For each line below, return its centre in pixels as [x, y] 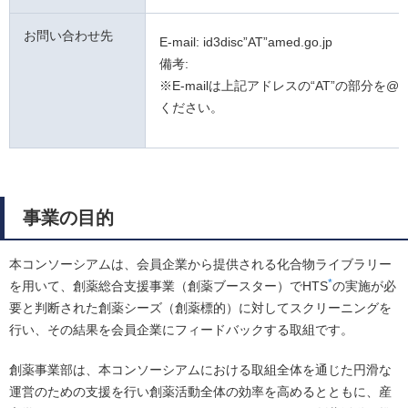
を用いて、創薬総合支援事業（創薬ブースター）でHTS [168, 286]
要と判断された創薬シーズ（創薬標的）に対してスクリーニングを [200, 308]
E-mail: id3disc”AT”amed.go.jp [246, 42]
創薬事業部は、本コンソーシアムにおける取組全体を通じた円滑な [200, 370]
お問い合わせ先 [68, 36]
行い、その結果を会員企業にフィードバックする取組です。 [181, 330]
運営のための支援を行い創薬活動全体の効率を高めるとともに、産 [200, 392]
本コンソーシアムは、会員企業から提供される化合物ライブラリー [200, 265]
